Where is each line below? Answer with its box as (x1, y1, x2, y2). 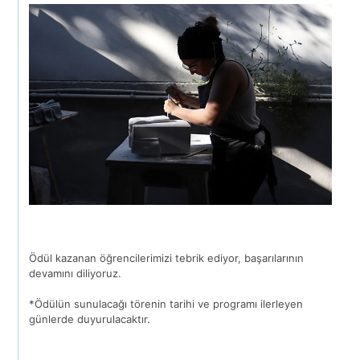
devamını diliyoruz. (29, 267, 122, 280)
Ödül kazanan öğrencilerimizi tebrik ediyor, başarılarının (29, 252, 305, 265)
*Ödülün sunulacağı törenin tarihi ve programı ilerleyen (29, 297, 304, 311)
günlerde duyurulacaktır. (29, 313, 151, 326)
